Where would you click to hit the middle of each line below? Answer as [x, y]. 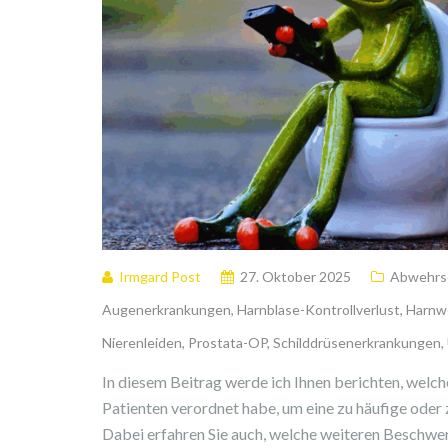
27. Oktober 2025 [295, 276]
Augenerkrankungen [166, 309]
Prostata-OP [227, 342]
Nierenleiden [142, 342]
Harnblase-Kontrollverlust [318, 309]
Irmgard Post [160, 276]
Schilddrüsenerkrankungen [357, 342]
